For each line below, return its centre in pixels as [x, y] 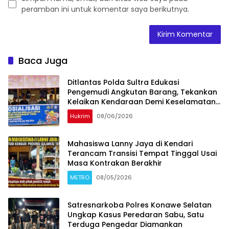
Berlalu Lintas [92, 112]
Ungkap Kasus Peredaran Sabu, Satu [136, 215]
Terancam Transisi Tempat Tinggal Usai [142, 154]
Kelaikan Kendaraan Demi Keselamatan [142, 102]
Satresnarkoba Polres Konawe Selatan [140, 205]
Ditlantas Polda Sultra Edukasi [123, 83]
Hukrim [80, 116]
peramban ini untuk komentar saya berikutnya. [105, 9]
